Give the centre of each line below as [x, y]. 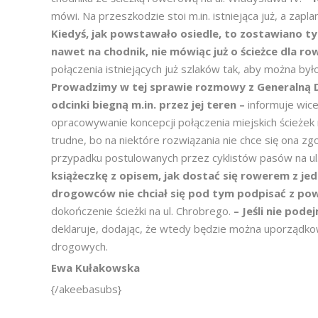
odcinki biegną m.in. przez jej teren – [149, 104]
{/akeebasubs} [86, 289]
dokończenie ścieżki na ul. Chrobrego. [142, 211]
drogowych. [79, 246]
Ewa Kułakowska [95, 268]
